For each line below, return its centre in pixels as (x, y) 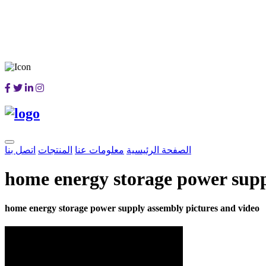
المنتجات (55, 150)
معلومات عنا (99, 150)
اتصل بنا (20, 150)
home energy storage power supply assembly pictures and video (132, 208)
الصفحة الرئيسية (159, 150)
